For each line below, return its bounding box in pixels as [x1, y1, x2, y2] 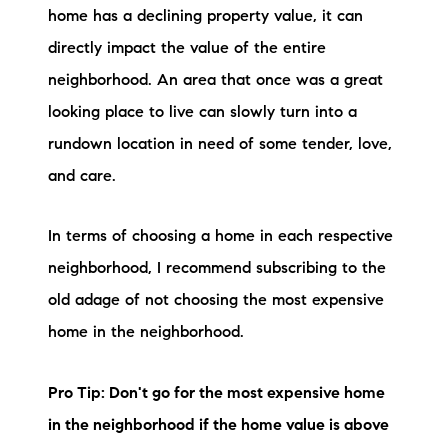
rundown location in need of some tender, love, [48, 136, 392, 153]
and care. [48, 168, 126, 185]
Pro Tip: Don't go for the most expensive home [48, 385, 385, 402]
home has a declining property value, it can [48, 8, 363, 25]
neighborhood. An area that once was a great [48, 72, 383, 89]
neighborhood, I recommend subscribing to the [48, 261, 386, 278]
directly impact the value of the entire [48, 40, 326, 57]
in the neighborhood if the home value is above [48, 417, 389, 434]
